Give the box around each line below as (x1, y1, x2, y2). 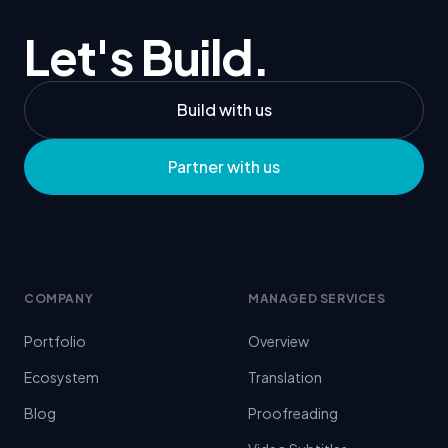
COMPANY (24, 291, 94, 307)
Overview (248, 332, 309, 351)
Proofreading (248, 404, 338, 423)
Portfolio (24, 332, 86, 351)
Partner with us (168, 156, 280, 178)
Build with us (176, 99, 272, 121)
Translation (248, 368, 322, 387)
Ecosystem (24, 368, 99, 387)
